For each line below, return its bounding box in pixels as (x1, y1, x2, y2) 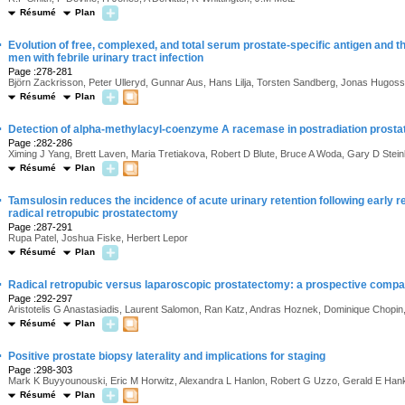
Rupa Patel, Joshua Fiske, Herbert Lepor (8, 232, 188, 243)
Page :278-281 (8, 66, 72, 77)
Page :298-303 (8, 364, 72, 375)
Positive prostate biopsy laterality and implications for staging (8, 350, 325, 363)
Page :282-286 (8, 137, 72, 148)
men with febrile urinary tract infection (8, 52, 203, 64)
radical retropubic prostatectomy (8, 207, 178, 220)
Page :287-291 (8, 221, 72, 232)
